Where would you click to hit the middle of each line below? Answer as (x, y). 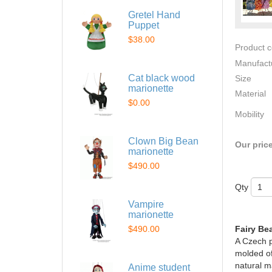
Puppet (144, 25)
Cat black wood (161, 78)
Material (250, 94)
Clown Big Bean (163, 141)
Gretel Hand (154, 15)
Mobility (250, 114)
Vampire (146, 204)
